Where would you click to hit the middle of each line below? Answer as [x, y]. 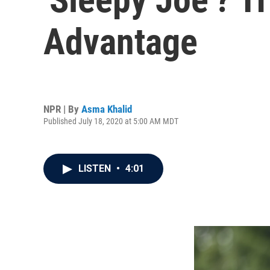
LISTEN [96, 168]
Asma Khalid [107, 109]
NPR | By [62, 109]
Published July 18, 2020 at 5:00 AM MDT [111, 121]
